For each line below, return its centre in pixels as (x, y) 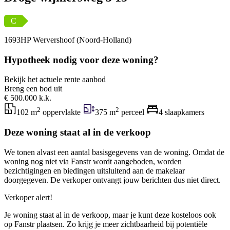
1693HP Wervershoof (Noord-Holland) (68, 40)
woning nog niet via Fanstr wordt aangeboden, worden (93, 161)
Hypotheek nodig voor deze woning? (81, 60)
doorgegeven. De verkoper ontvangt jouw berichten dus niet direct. (112, 180)
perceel (133, 112)
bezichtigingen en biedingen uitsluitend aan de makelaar (94, 170)
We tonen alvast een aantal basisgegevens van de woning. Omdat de (114, 152)
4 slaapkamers (181, 112)
